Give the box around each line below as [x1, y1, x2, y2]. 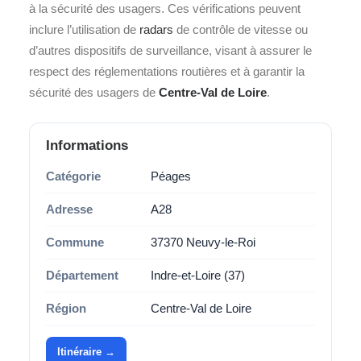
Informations [46, 138, 128, 153]
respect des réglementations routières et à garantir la [29, 64, 305, 78]
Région [46, 301, 86, 315]
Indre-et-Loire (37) [151, 268, 245, 282]
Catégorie [46, 169, 101, 183]
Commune [46, 235, 104, 249]
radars [139, 23, 173, 36]
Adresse [46, 202, 93, 216]
